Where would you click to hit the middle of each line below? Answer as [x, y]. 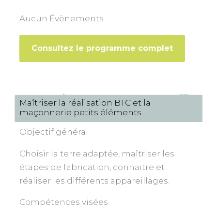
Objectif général [54, 132]
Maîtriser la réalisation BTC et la [85, 103]
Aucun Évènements [62, 19]
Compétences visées [64, 202]
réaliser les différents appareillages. [94, 181]
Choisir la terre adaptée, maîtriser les [97, 154]
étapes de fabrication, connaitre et [92, 167]
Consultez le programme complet [102, 48]
